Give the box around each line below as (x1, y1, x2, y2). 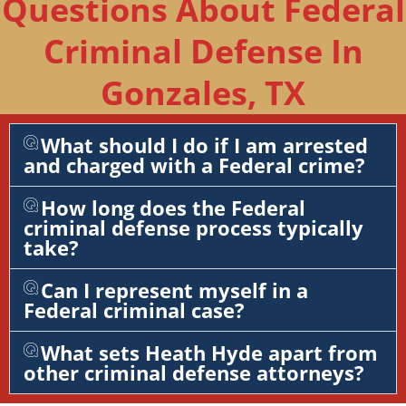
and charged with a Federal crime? (24, 150, 365, 179)
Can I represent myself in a (41, 275, 309, 304)
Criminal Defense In (43, 28, 363, 73)
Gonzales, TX (101, 70, 305, 115)
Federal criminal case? (24, 295, 245, 324)
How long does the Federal (41, 193, 306, 221)
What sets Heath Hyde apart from (41, 338, 379, 366)
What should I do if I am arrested (41, 130, 369, 159)
